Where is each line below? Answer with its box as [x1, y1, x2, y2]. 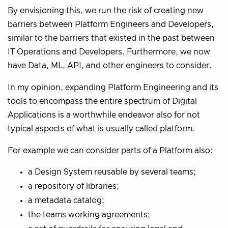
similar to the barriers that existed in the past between [8, 34, 215, 42]
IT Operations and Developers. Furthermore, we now [8, 47, 210, 56]
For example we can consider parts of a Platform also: [8, 146, 213, 155]
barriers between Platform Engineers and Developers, [8, 20, 214, 28]
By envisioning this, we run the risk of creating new [8, 6, 204, 15]
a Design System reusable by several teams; [28, 167, 196, 176]
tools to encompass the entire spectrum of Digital [8, 97, 197, 105]
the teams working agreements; [28, 210, 150, 219]
